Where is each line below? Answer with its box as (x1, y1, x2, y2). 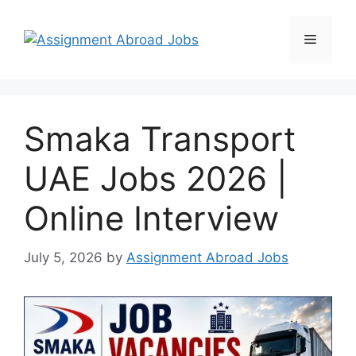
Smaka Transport (24, 118, 296, 159)
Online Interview (24, 198, 279, 238)
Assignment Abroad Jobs (126, 249, 288, 265)
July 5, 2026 (24, 249, 103, 265)
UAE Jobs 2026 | (24, 158, 288, 199)
